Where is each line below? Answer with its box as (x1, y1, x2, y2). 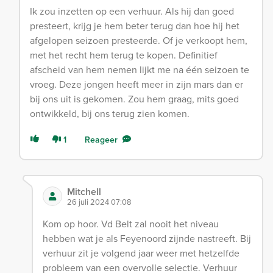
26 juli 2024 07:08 (66, 196, 131, 208)
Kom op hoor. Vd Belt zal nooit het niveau (42, 217, 219, 231)
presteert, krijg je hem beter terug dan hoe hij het (30, 19, 239, 33)
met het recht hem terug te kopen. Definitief (30, 48, 218, 62)
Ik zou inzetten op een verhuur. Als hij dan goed (30, 4, 234, 18)
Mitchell (66, 185, 101, 199)
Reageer (85, 133, 118, 146)
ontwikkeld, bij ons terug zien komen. (30, 107, 190, 121)
